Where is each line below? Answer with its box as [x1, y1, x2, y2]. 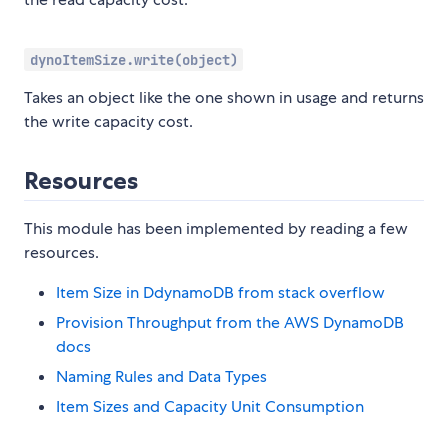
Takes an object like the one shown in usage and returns [24, 87, 424, 109]
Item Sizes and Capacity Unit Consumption [56, 396, 364, 418]
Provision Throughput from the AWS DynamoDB [56, 312, 404, 334]
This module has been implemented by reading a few [24, 218, 408, 240]
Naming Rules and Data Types [56, 366, 267, 388]
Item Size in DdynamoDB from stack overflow [56, 282, 385, 304]
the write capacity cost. [24, 111, 193, 133]
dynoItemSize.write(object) [29, 50, 238, 69]
